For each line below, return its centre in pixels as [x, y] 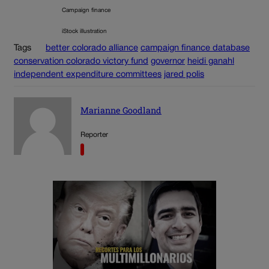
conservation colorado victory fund [81, 62]
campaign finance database [195, 49]
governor [168, 62]
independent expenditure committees [88, 75]
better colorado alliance [92, 49]
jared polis [184, 75]
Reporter [94, 135]
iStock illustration [84, 32]
